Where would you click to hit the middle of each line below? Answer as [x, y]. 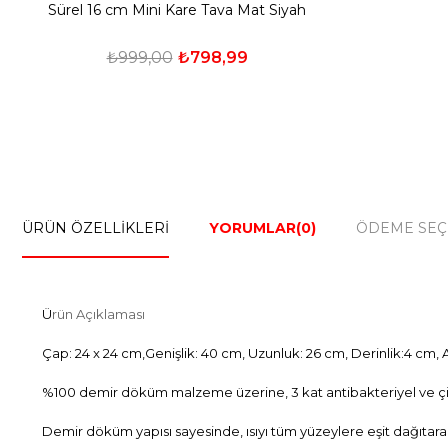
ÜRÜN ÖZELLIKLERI [95, 228]
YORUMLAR [252, 228]
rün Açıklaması [98, 314]
